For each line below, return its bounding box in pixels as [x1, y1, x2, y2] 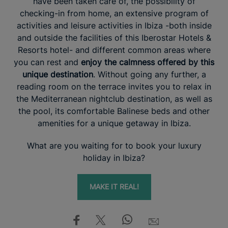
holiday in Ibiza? [83, 152, 145, 163]
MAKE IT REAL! [89, 182, 139, 191]
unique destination [22, 69, 93, 79]
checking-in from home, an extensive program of [19, 8, 209, 18]
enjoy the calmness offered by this [81, 56, 214, 67]
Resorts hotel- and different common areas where [17, 44, 211, 55]
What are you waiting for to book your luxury [26, 140, 202, 151]
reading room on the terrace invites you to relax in [17, 81, 211, 92]
